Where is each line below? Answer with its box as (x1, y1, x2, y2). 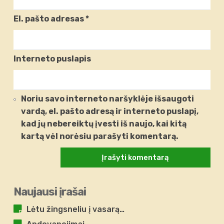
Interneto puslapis (13, 54, 91, 64)
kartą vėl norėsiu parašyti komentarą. (20, 131, 178, 141)
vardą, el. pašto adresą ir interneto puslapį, (20, 106, 198, 116)
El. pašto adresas (13, 14, 86, 24)
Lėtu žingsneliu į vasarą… (26, 204, 125, 214)
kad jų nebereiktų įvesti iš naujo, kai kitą (20, 119, 186, 129)
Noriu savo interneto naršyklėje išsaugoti (20, 94, 194, 104)
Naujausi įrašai (13, 185, 86, 199)
